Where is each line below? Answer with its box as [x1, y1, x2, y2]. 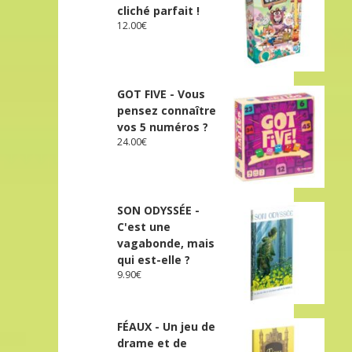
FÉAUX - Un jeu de [117, 318, 216, 334]
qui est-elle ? [117, 251, 191, 267]
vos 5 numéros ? [117, 119, 209, 134]
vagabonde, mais [117, 235, 215, 251]
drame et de [117, 335, 188, 350]
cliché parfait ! [117, 2, 200, 18]
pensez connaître [117, 102, 217, 118]
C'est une [117, 218, 171, 234]
